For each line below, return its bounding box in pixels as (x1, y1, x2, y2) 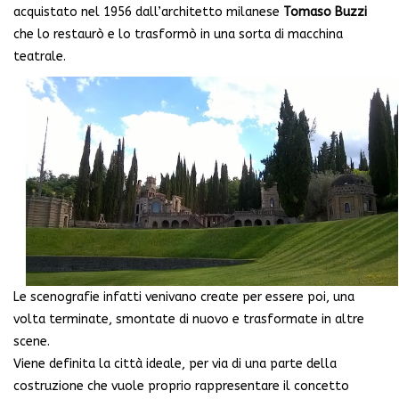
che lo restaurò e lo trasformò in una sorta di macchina (13, 27, 343, 43)
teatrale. (13, 49, 66, 65)
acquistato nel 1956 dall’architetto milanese (13, 4, 283, 20)
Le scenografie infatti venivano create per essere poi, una (13, 289, 354, 305)
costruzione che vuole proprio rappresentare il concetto (13, 378, 349, 394)
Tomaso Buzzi (283, 4, 367, 20)
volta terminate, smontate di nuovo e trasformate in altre (13, 311, 364, 327)
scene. (13, 333, 50, 349)
